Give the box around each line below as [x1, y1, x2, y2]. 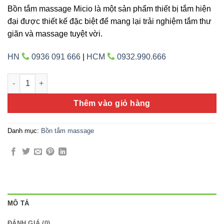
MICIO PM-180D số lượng [7, 74, 93, 82]
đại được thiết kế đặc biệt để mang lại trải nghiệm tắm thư [7, 16, 211, 25]
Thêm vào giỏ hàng [73, 98, 150, 107]
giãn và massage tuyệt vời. [7, 29, 102, 38]
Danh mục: [7, 127, 41, 135]
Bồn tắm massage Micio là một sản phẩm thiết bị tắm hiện [7, 4, 211, 13]
